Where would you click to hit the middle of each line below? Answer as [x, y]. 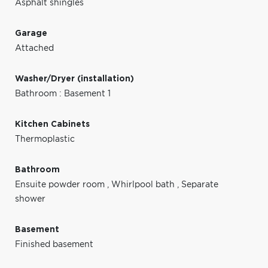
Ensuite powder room [61, 185]
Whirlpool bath [144, 185]
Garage [31, 33]
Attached [34, 48]
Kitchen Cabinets [52, 124]
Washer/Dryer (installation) [74, 79]
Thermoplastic [45, 139]
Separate [200, 185]
